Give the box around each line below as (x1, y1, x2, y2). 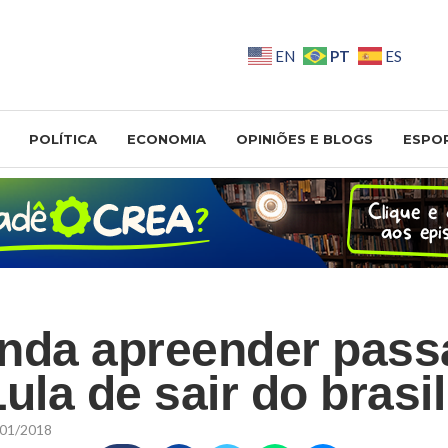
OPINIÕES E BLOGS (236, 130, 373, 147)
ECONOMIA (127, 130, 206, 147)
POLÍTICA (29, 130, 97, 147)
